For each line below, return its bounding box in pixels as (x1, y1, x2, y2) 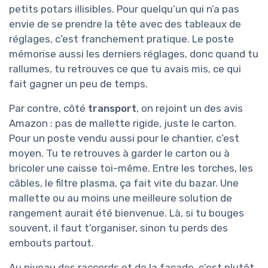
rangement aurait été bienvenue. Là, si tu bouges (9, 206, 244, 219)
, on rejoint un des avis (136, 102, 243, 114)
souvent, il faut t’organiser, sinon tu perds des (9, 221, 228, 234)
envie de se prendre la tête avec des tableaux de (9, 17, 241, 30)
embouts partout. (9, 236, 94, 249)
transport (88, 102, 136, 114)
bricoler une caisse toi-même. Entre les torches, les (9, 162, 253, 174)
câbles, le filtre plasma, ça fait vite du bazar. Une (9, 176, 239, 189)
